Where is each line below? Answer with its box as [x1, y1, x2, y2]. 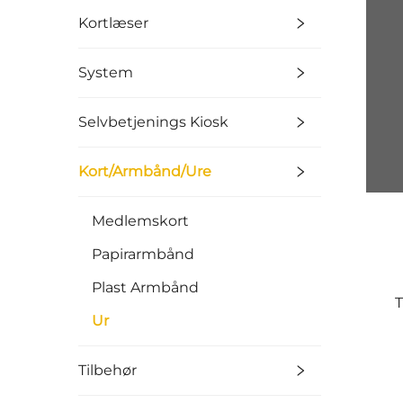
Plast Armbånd [92, 279, 199, 297]
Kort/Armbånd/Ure [78, 163, 211, 181]
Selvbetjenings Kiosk [78, 113, 228, 131]
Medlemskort [92, 212, 189, 230]
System [78, 64, 133, 82]
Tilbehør [78, 362, 137, 380]
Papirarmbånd [92, 246, 194, 264]
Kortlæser [78, 14, 148, 32]
